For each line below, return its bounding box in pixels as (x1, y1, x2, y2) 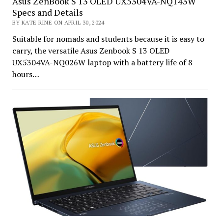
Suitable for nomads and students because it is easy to (12, 33, 204, 44)
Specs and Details (12, 6, 83, 18)
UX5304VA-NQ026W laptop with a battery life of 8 (12, 56, 192, 68)
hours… (12, 68, 39, 80)
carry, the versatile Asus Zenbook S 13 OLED (12, 45, 169, 56)
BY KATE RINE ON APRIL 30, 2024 (12, 18, 105, 26)
